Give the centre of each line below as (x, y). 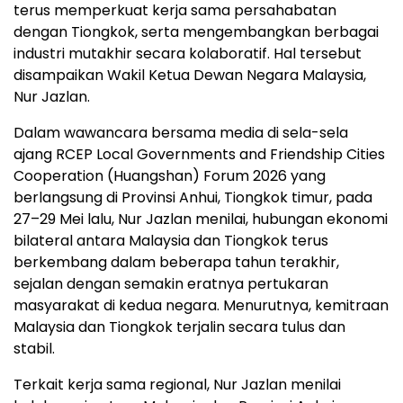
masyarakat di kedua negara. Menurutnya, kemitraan (201, 305)
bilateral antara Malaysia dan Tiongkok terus (171, 240)
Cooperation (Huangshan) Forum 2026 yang (170, 175)
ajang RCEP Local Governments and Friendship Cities (199, 154)
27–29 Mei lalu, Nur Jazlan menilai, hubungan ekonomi (201, 219)
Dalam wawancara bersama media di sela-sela (181, 132)
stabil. (34, 348)
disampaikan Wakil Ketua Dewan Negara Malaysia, (190, 75)
